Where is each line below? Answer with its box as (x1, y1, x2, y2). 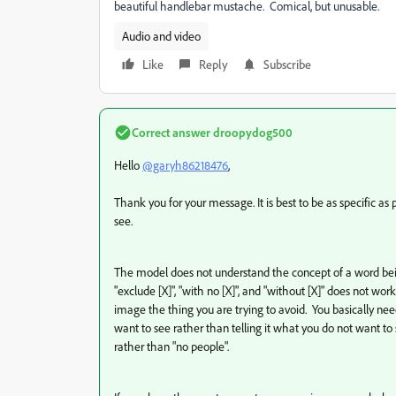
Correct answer (132, 125, 210, 140)
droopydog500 (210, 125, 293, 140)
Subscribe (263, 57, 311, 72)
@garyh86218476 (142, 157, 228, 172)
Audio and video (122, 28, 201, 43)
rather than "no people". (114, 339, 234, 354)
